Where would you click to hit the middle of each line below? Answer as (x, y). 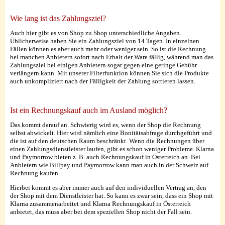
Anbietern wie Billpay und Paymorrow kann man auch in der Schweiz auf (109, 165)
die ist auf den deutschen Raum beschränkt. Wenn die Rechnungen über (107, 141)
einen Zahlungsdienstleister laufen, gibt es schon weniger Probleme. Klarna (112, 149)
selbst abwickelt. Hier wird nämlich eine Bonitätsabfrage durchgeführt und (111, 133)
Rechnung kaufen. (35, 173)
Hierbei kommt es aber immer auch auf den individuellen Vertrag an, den (108, 188)
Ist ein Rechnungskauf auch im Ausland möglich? (89, 110)
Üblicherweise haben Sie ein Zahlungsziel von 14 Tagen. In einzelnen (105, 41)
